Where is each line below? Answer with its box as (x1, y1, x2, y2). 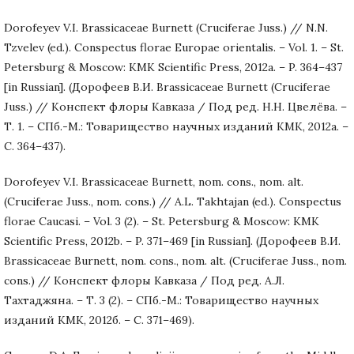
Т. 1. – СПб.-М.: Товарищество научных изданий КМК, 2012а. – (4, 119, 348, 134)
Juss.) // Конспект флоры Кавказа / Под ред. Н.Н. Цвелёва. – (4, 99, 347, 114)
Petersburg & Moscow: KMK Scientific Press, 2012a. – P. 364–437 (4, 59, 342, 74)
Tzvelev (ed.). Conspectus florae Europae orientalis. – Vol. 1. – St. (4, 40, 344, 55)
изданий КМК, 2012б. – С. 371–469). (4, 312, 194, 327)
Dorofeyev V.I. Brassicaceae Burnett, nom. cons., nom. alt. (4, 174, 303, 189)
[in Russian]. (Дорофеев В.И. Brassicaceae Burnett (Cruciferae (4, 79, 330, 94)
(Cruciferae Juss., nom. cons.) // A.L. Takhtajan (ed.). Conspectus (4, 194, 341, 209)
